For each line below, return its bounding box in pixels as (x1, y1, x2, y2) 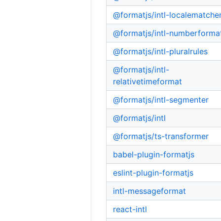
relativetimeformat (113, 76, 183, 86)
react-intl (113, 204, 147, 214)
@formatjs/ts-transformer (113, 131, 209, 141)
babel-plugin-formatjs (113, 149, 195, 159)
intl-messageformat (113, 185, 186, 196)
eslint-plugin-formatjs (113, 167, 194, 178)
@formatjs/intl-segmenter (113, 94, 209, 105)
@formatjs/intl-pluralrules (113, 46, 208, 56)
